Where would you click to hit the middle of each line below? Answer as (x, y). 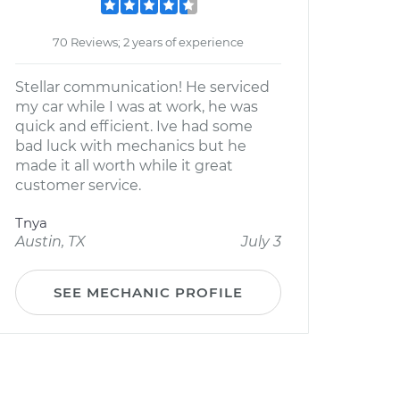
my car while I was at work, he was (137, 107)
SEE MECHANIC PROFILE (148, 292)
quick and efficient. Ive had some (134, 126)
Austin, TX (50, 242)
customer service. (78, 185)
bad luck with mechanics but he (131, 146)
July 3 (261, 242)
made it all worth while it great (124, 166)
